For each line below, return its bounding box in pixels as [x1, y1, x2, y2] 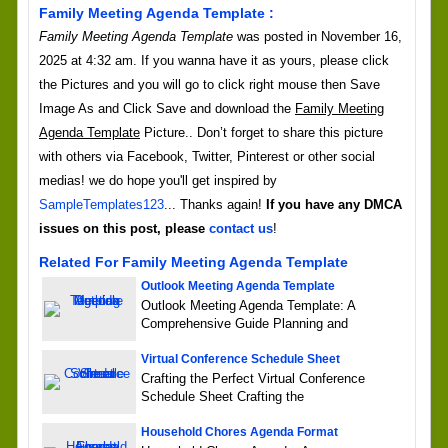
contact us [208, 221, 273, 237]
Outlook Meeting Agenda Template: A [140, 298, 355, 314]
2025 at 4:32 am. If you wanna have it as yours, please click [38, 53, 389, 69]
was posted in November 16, [232, 29, 402, 45]
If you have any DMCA [265, 197, 402, 213]
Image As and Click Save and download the [38, 101, 295, 117]
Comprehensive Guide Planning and [140, 316, 348, 332]
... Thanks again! [163, 197, 266, 213]
